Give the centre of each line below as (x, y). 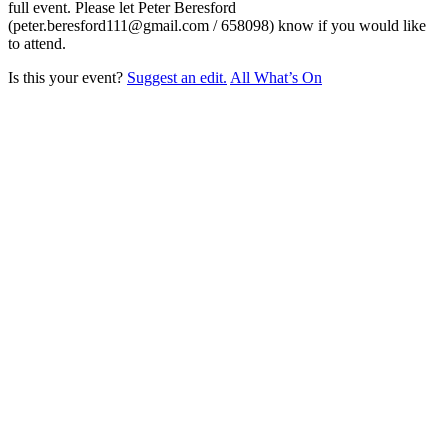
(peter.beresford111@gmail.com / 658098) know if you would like (217, 25)
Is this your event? (67, 77)
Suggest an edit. (177, 77)
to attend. (37, 43)
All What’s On (276, 77)
